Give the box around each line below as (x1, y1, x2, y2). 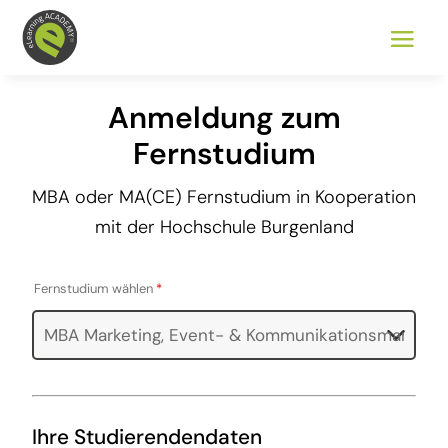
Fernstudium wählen (34, 280, 157, 297)
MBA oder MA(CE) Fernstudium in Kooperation (32, 185, 416, 209)
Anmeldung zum (107, 98, 341, 137)
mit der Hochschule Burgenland (94, 215, 354, 239)
